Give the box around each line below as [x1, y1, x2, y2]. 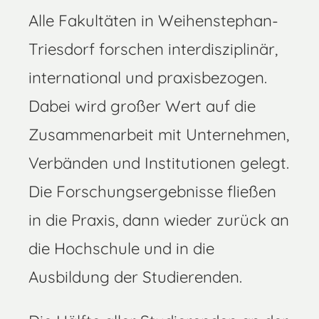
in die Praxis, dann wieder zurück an [28, 209, 289, 230]
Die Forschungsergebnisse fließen [28, 181, 276, 202]
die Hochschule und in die [28, 238, 214, 258]
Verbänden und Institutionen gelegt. [28, 152, 289, 173]
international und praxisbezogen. [28, 67, 267, 88]
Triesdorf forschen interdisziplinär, [28, 38, 278, 59]
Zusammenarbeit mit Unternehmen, [28, 124, 289, 145]
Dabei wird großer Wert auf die [28, 95, 256, 116]
